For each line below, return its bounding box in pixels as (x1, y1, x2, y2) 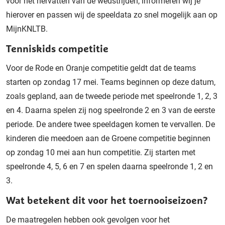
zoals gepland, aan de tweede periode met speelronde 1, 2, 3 (6, 91, 217, 101)
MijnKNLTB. (6, 24, 48, 34)
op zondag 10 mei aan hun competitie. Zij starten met (6, 147, 195, 157)
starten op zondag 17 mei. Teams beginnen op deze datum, (6, 77, 215, 87)
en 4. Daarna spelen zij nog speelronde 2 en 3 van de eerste (6, 105, 215, 115)
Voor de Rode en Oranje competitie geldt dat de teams (6, 63, 196, 73)
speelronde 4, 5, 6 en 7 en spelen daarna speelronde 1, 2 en (6, 161, 213, 171)
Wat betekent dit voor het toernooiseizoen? (6, 193, 208, 206)
